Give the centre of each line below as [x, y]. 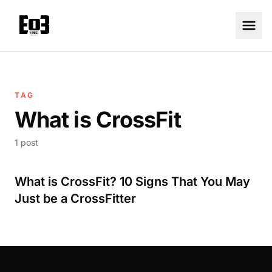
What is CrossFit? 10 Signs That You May [132, 182]
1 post [26, 142]
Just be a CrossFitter [75, 199]
